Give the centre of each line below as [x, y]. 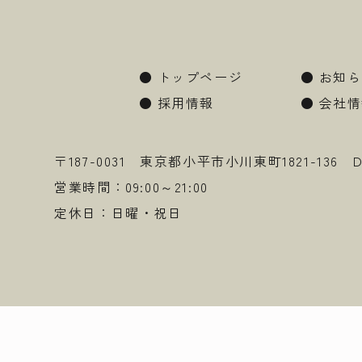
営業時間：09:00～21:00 [131, 187]
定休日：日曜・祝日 [118, 213]
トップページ [200, 77]
